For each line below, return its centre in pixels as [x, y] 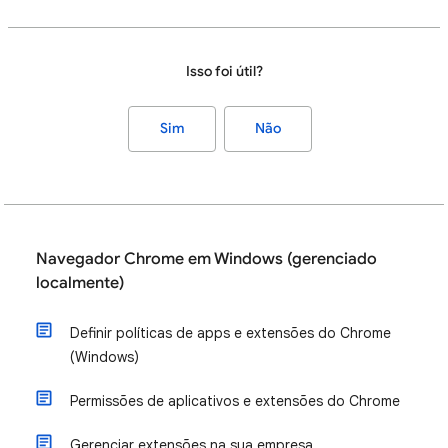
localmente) [80, 283]
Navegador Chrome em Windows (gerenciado [206, 259]
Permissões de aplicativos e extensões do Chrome [235, 401]
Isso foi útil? [224, 71]
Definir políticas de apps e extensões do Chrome [230, 333]
